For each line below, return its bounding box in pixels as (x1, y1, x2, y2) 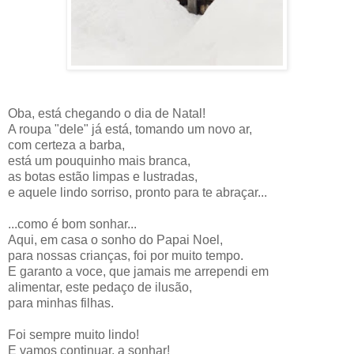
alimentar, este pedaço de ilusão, (8, 280, 192, 294)
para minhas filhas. (8, 296, 114, 310)
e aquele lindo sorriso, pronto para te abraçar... (8, 185, 267, 199)
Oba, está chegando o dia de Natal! (8, 106, 205, 120)
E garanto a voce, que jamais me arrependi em (8, 264, 269, 278)
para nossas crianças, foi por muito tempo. (8, 248, 243, 262)
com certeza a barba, (8, 137, 125, 152)
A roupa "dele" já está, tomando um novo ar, (8, 122, 252, 136)
